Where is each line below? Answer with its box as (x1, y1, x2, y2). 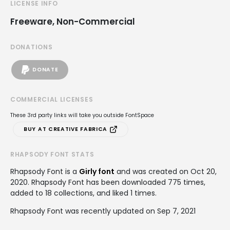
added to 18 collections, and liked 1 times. (10, 187, 157, 198)
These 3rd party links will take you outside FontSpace (10, 111, 154, 119)
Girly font (79, 166, 114, 177)
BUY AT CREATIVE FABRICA (24, 125, 109, 133)
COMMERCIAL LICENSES (10, 94, 93, 104)
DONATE (32, 66, 59, 74)
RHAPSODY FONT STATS (10, 149, 94, 159)
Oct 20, (190, 166, 217, 177)
